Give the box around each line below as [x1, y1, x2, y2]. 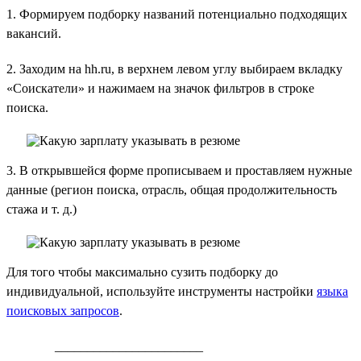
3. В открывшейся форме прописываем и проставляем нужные [6, 163, 352, 177]
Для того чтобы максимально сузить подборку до [6, 264, 278, 279]
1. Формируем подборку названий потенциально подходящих [6, 6, 347, 21]
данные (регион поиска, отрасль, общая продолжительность [6, 182, 337, 197]
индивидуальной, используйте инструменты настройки [6, 284, 317, 298]
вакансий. [6, 26, 61, 40]
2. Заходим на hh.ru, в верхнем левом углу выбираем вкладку [6, 61, 342, 76]
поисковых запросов [6, 303, 119, 317]
